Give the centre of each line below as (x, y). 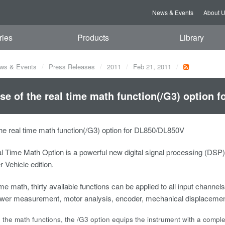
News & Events (173, 12)
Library (191, 37)
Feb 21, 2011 (152, 67)
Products (93, 37)
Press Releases (72, 67)
